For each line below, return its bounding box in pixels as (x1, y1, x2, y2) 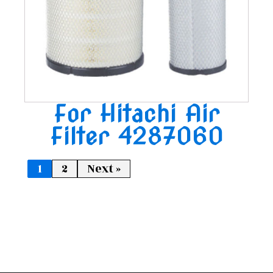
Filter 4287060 (50, 122, 223, 150)
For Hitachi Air (54, 100, 219, 127)
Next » (87, 160, 121, 177)
